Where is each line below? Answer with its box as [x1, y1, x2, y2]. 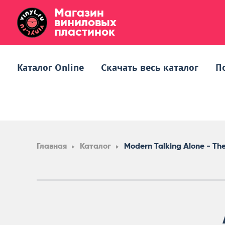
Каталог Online [17, 62, 84, 73]
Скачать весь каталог [101, 62, 198, 73]
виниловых [54, 15, 117, 29]
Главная [37, 141, 67, 151]
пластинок [54, 24, 115, 39]
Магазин [54, 5, 104, 20]
